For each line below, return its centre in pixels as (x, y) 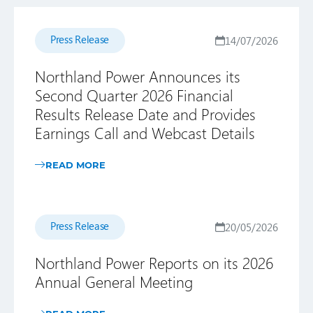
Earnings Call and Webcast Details (145, 133)
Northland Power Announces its (138, 76)
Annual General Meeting (114, 282)
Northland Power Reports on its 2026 (154, 263)
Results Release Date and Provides (145, 114)
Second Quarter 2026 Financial (134, 95)
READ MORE (75, 165)
